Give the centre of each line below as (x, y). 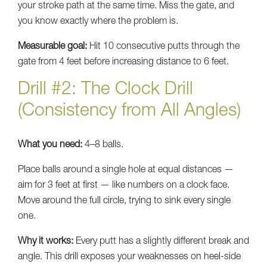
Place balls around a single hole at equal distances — (126, 170)
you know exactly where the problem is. (98, 22)
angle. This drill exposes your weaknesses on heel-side (129, 257)
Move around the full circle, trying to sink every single (124, 201)
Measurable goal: (52, 47)
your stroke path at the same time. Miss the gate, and (126, 6)
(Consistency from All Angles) (129, 112)
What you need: (50, 145)
